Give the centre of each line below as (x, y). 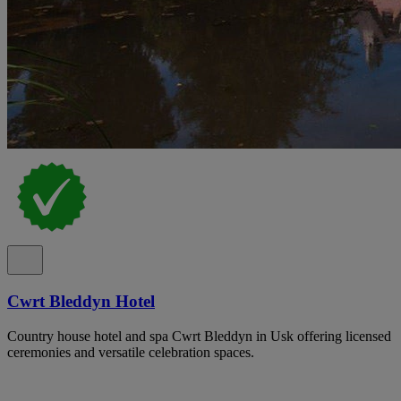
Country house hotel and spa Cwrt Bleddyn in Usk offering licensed (199, 336)
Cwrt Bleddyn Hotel (81, 302)
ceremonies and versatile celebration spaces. (131, 352)
